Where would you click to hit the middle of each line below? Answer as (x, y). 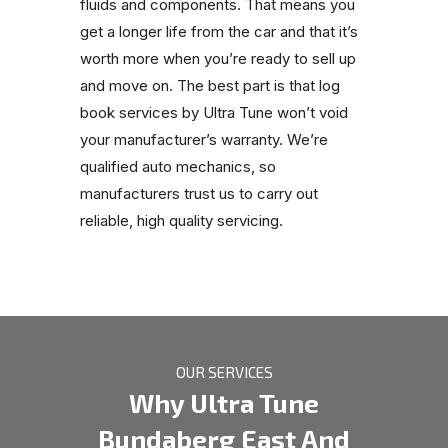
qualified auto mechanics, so (178, 167)
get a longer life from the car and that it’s (219, 32)
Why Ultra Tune (224, 403)
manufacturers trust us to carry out (199, 194)
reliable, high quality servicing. (181, 221)
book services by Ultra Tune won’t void (214, 113)
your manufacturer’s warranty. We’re (204, 140)
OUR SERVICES (224, 372)
